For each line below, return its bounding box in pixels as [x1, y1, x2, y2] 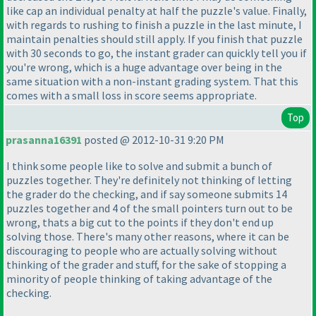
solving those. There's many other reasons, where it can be [6, 229, 289, 244]
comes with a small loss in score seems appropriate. [6, 88, 257, 103]
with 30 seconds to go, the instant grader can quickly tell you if [6, 46, 307, 61]
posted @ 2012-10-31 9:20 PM [82, 133, 224, 147]
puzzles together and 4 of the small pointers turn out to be [6, 201, 293, 216]
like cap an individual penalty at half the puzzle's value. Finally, [6, 4, 307, 18]
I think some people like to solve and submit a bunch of [6, 159, 272, 174]
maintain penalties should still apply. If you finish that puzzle [6, 32, 303, 47]
